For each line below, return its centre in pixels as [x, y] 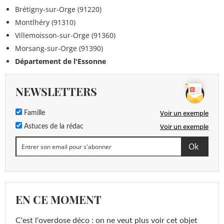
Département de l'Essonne [60, 61]
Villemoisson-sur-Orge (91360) [65, 35]
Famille [33, 113]
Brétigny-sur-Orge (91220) [58, 9]
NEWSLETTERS [56, 91]
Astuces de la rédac [53, 126]
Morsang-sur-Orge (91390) [59, 48]
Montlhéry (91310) [45, 22]
